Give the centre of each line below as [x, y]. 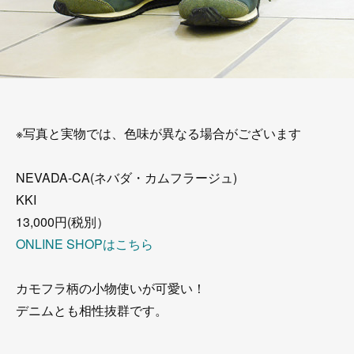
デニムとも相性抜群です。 [92, 310]
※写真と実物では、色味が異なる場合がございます [158, 133]
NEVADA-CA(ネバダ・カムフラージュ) [126, 177]
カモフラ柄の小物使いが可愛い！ [111, 288]
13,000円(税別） [62, 222]
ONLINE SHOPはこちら [85, 244]
